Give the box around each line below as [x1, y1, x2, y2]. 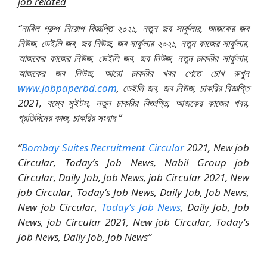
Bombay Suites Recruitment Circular [21, 141, 184, 154]
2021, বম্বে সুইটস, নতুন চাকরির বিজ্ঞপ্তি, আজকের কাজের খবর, [18, 95, 249, 110]
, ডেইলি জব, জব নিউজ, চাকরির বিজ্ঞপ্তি [117, 80, 249, 95]
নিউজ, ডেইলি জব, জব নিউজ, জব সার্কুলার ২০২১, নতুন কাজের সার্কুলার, [18, 36, 249, 50]
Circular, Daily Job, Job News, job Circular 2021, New [18, 170, 249, 184]
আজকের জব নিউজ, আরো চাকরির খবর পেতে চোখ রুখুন [18, 66, 249, 80]
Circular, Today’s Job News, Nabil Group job [18, 156, 249, 169]
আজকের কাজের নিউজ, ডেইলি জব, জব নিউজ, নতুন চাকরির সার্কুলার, [18, 51, 249, 65]
